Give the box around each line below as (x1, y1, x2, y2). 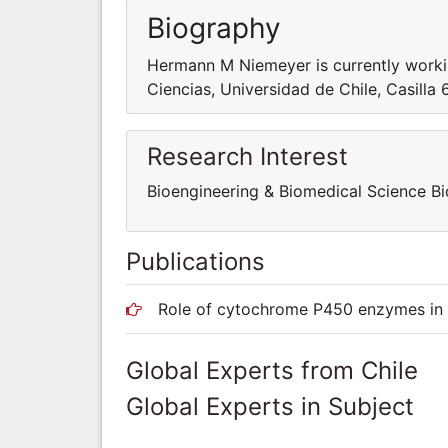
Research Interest (147, 141, 348, 171)
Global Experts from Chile (126, 355, 418, 385)
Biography (147, 10, 281, 45)
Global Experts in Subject (126, 391, 414, 421)
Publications (126, 246, 265, 276)
